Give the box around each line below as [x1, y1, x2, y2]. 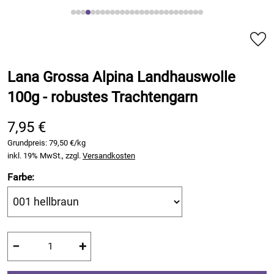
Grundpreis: [7, 138, 49, 147]
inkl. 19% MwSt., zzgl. [7, 151, 83, 160]
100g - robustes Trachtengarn [7, 89, 198, 106]
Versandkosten [83, 151, 135, 160]
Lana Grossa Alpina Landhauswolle [7, 68, 235, 86]
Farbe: [7, 171, 34, 183]
